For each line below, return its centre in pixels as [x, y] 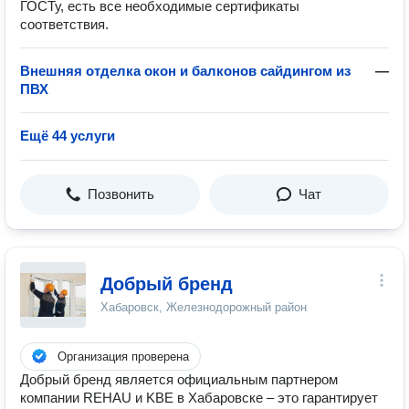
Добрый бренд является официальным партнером [179, 379]
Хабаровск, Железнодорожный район [204, 307]
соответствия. [64, 24]
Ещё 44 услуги [68, 136]
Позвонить [121, 194]
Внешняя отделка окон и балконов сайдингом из [185, 71]
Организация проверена [123, 357]
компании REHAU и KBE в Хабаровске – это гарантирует [199, 398]
